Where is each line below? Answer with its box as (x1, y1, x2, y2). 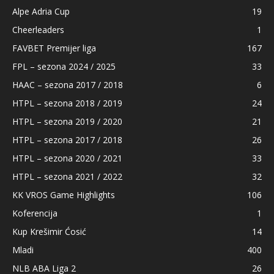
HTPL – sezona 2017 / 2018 (12, 133, 122, 146)
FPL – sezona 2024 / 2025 (12, 60, 116, 72)
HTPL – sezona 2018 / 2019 (12, 97, 122, 109)
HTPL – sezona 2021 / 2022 (12, 170, 122, 182)
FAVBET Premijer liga (12, 42, 96, 54)
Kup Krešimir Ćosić (12, 225, 86, 237)
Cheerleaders (12, 23, 64, 35)
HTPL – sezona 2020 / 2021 (12, 152, 122, 164)
